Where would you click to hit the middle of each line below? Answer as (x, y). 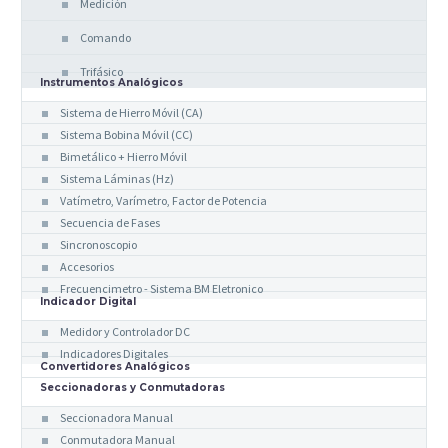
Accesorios (87, 266)
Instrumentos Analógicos (111, 82)
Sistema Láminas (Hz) (117, 178)
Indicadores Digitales (114, 353)
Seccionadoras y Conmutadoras (132, 387)
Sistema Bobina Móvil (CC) (126, 134)
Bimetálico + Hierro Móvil (123, 156)
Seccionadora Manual (116, 417)
